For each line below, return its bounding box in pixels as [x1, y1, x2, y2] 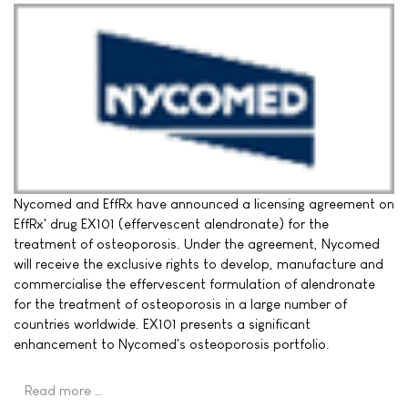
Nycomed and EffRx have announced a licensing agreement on [14, 195, 394, 211]
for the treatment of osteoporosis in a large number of [14, 295, 347, 311]
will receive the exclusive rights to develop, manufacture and [14, 255, 383, 271]
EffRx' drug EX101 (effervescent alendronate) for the [14, 215, 329, 231]
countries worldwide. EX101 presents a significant [14, 315, 311, 331]
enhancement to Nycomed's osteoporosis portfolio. [14, 335, 330, 352]
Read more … [25, 382, 104, 398]
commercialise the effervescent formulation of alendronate [14, 275, 375, 291]
